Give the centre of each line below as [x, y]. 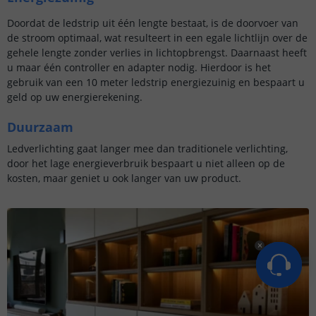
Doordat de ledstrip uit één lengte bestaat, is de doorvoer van [153, 23]
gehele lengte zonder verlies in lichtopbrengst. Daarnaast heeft [157, 52]
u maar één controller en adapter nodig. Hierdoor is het [139, 67]
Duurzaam [40, 127]
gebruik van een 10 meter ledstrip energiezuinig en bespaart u [156, 82]
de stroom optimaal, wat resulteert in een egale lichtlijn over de [157, 37]
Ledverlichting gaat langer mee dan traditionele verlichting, [147, 148]
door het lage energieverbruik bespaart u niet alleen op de [146, 163]
